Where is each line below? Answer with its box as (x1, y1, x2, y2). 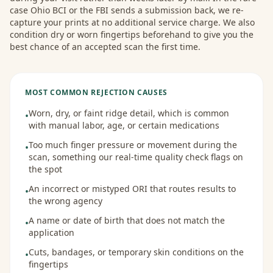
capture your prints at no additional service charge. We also (10, 16, 255, 28)
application (29, 227, 74, 238)
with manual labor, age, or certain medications (29, 119, 219, 131)
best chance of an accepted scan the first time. (10, 41, 200, 52)
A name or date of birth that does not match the (29, 214, 225, 226)
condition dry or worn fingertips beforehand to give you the (10, 29, 253, 40)
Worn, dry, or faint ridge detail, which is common (29, 107, 229, 119)
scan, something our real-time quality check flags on (29, 151, 243, 163)
